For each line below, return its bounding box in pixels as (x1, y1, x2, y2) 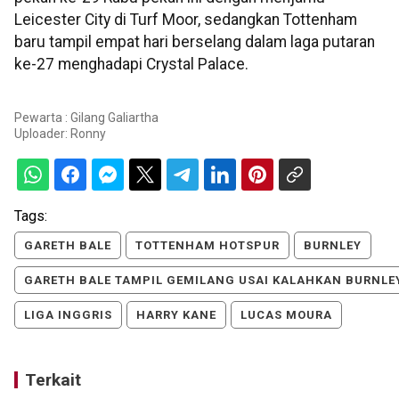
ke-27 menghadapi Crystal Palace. (14, 54, 248, 73)
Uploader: (14, 126, 70, 142)
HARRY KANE (136, 308, 216, 322)
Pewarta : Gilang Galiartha (14, 110, 159, 126)
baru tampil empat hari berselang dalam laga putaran (14, 32, 375, 51)
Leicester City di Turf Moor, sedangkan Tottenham (14, 10, 357, 28)
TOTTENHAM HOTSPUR (135, 239, 280, 253)
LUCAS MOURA (240, 308, 332, 322)
